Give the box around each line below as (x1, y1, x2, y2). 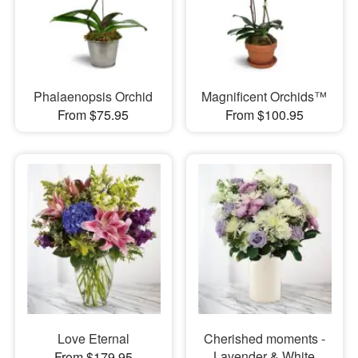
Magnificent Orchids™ (201, 86, 328, 105)
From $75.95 (58, 105, 129, 124)
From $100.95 (225, 105, 304, 124)
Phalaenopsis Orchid (34, 86, 153, 105)
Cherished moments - (203, 329, 325, 348)
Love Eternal (57, 329, 129, 348)
